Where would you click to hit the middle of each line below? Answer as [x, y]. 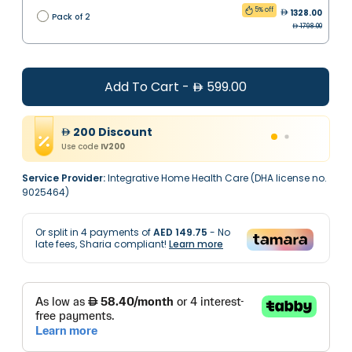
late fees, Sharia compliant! [102, 244]
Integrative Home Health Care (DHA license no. [217, 178]
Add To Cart [142, 87]
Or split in [58, 233]
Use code [80, 147]
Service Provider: [64, 178]
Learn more [196, 244]
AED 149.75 [180, 233]
